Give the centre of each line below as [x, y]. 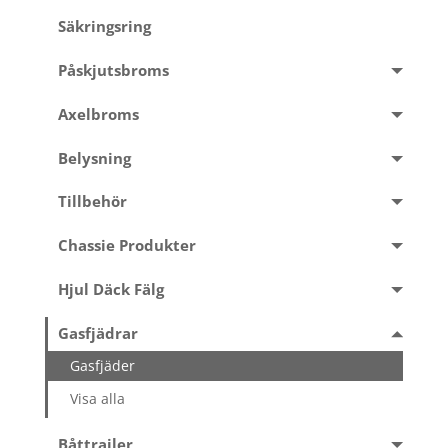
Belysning [94, 158]
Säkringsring [104, 26]
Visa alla [98, 399]
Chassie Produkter [126, 246]
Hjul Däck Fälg [110, 290]
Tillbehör [92, 202]
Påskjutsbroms [113, 70]
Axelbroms [98, 114]
